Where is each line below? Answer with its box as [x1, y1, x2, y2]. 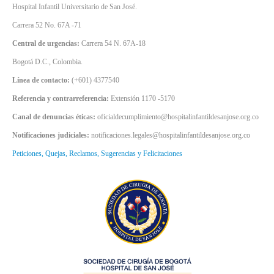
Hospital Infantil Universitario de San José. [12, 2, 137, 12]
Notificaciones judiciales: [12, 131, 91, 140]
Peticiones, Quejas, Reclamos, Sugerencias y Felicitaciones [12, 149, 182, 158]
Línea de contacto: [12, 76, 72, 85]
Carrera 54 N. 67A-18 [81, 39, 146, 48]
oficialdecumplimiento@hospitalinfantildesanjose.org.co [97, 113, 259, 122]
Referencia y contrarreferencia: [12, 94, 111, 103]
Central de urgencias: [12, 39, 81, 48]
